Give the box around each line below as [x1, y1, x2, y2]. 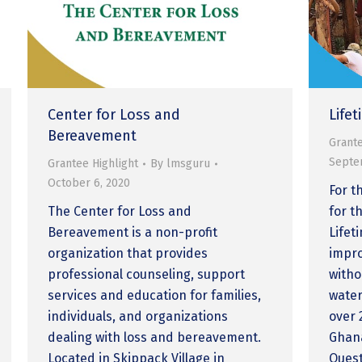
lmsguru [166, 156, 211, 170]
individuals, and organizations [48, 308, 229, 324]
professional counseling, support [48, 266, 246, 282]
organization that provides [48, 245, 208, 261]
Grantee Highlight [48, 156, 139, 170]
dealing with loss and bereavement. [48, 329, 262, 345]
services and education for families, [48, 287, 262, 303]
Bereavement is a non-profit [48, 224, 218, 240]
